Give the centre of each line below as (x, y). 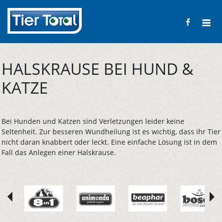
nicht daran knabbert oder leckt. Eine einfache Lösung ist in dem (109, 142)
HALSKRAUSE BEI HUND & (97, 69)
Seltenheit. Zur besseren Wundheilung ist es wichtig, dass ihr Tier (111, 132)
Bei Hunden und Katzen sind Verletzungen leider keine (93, 121)
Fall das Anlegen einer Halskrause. (59, 153)
